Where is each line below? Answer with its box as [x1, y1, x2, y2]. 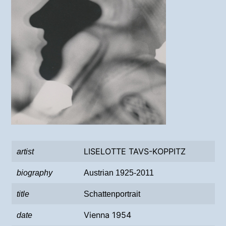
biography [16, 168, 52, 177]
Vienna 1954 [83, 210, 131, 220]
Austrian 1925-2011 [83, 168, 154, 177]
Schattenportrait [83, 189, 140, 198]
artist [16, 147, 34, 156]
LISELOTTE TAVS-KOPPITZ [83, 146, 186, 156]
